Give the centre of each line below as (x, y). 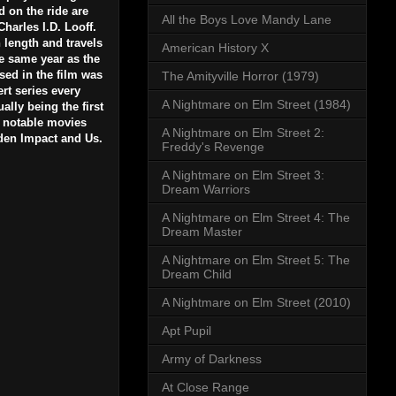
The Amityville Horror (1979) (240, 76)
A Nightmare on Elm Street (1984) (256, 105)
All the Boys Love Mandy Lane (247, 20)
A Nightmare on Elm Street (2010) (256, 303)
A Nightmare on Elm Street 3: (243, 175)
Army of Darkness (212, 359)
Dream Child (197, 274)
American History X (215, 48)
